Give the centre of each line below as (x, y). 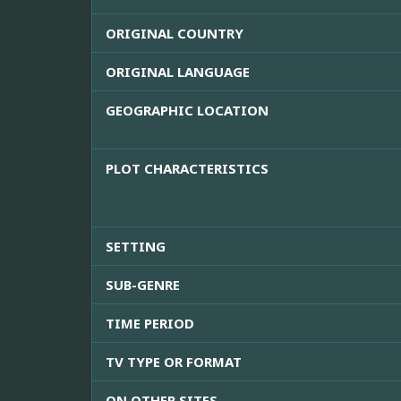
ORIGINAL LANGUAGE (178, 72)
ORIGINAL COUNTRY (175, 34)
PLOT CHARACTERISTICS (187, 169)
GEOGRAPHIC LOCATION (187, 111)
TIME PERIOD (150, 324)
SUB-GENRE (143, 285)
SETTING (136, 247)
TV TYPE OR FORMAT (174, 362)
